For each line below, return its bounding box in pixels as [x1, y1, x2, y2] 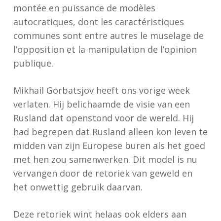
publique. [13, 57, 53, 69]
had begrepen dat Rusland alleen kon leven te [13, 126, 208, 138]
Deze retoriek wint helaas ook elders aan [13, 208, 186, 220]
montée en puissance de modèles [13, 2, 155, 14]
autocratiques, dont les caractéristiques [13, 16, 184, 28]
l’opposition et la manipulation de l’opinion [13, 43, 197, 55]
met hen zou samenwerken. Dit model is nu [13, 153, 197, 165]
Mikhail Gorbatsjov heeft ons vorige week [13, 84, 190, 96]
